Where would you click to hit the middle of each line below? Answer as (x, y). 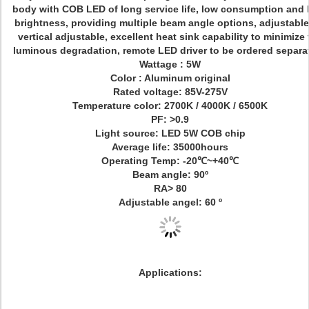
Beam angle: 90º (170, 175)
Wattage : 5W (170, 64)
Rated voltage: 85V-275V (170, 92)
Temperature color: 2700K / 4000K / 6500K (170, 106)
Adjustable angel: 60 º (170, 202)
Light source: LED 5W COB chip (170, 133)
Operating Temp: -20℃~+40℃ (170, 161)
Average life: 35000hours (170, 147)
